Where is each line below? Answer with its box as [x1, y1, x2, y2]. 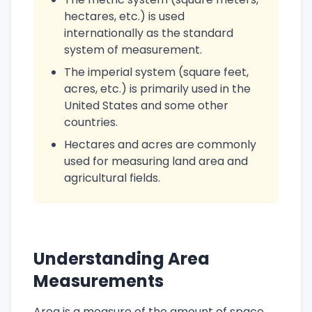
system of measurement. [64, 42, 202, 58]
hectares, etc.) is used [64, 8, 185, 24]
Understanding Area [33, 247, 210, 270]
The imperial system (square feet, [64, 64, 249, 80]
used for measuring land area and [64, 153, 248, 169]
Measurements [33, 270, 164, 292]
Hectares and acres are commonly [64, 136, 256, 153]
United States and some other [64, 97, 228, 114]
